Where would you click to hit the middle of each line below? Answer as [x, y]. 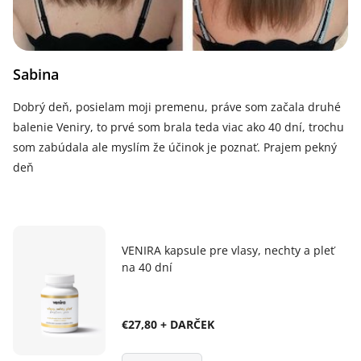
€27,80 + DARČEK [168, 325]
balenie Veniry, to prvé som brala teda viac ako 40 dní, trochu [178, 127]
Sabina [36, 75]
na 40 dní [147, 268]
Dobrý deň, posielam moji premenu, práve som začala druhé [177, 107]
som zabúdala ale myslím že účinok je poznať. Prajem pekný [175, 147]
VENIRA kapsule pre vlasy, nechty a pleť [228, 251]
